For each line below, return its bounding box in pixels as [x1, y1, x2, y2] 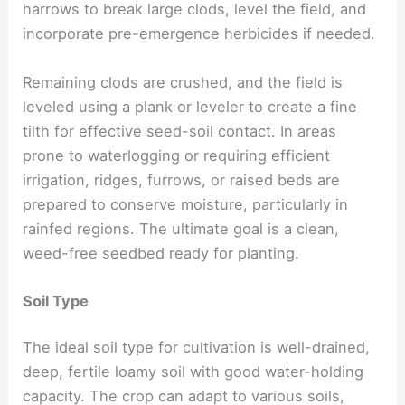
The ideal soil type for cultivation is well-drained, [23, 338, 371, 357]
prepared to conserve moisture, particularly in [23, 194, 349, 213]
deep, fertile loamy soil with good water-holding [23, 363, 364, 381]
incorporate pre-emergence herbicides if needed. [23, 24, 376, 43]
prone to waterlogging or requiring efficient [23, 146, 331, 165]
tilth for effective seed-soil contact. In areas [23, 121, 337, 140]
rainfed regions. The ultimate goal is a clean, [23, 219, 340, 238]
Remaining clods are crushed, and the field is [23, 72, 344, 91]
